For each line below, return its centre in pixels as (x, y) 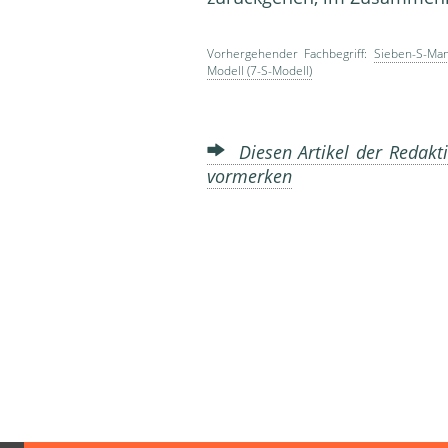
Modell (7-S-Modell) (259, 71)
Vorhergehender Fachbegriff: (290, 54)
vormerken (249, 176)
